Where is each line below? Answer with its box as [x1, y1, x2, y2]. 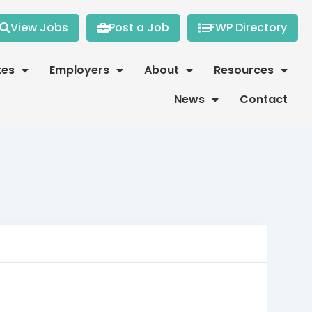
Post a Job [108, 19, 169, 36]
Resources [213, 62, 274, 78]
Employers [49, 62, 109, 78]
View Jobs [10, 19, 68, 36]
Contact [239, 91, 288, 107]
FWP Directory [209, 19, 287, 36]
